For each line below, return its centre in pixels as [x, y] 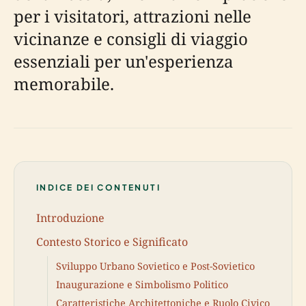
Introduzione [70, 218]
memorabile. [64, 84]
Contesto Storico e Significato [112, 241]
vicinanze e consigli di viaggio [131, 39]
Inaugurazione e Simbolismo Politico [142, 284]
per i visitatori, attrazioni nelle [133, 16]
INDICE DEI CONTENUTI [98, 187]
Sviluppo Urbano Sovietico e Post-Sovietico [155, 266]
